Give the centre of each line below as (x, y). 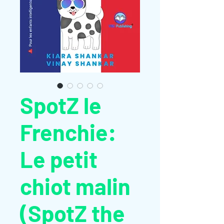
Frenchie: (68, 132)
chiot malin (75, 186)
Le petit (59, 159)
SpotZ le (61, 105)
